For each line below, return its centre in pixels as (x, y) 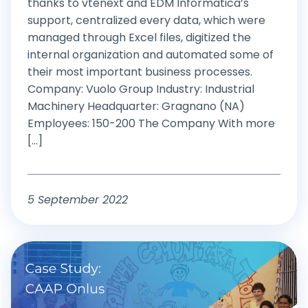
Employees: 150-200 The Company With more (151, 123)
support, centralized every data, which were (146, 20)
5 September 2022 (78, 199)
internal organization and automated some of (151, 54)
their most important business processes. (140, 71)
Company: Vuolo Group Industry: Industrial (141, 89)
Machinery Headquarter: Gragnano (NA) (136, 106)
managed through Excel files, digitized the (139, 37)
